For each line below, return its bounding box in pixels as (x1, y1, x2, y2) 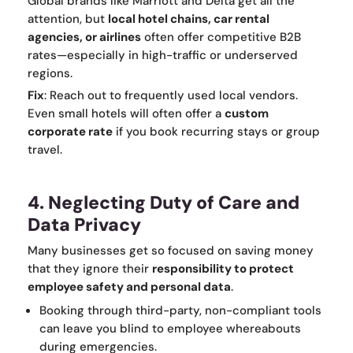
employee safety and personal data (28, 279, 231, 295)
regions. (28, 65, 72, 82)
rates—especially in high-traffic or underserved (28, 47, 298, 64)
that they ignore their (28, 261, 152, 277)
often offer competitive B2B (141, 29, 301, 46)
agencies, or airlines (28, 29, 141, 46)
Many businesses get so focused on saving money (28, 243, 314, 259)
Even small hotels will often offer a (28, 106, 225, 122)
